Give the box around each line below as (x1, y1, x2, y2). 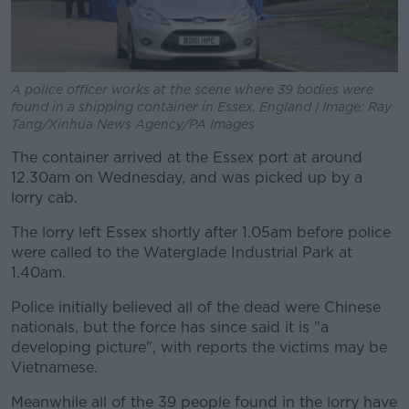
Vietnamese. (11, 359, 98, 377)
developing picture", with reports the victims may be (11, 339, 387, 357)
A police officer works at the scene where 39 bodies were (11, 82, 373, 98)
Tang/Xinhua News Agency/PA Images (11, 117, 255, 132)
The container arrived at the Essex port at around (11, 149, 362, 167)
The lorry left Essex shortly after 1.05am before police (11, 224, 391, 242)
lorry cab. (11, 189, 78, 207)
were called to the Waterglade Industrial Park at (11, 244, 352, 262)
